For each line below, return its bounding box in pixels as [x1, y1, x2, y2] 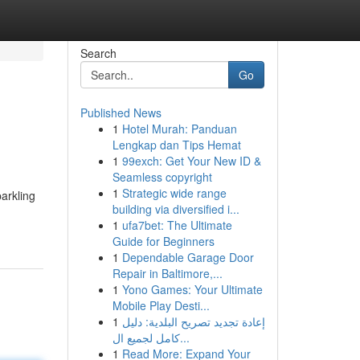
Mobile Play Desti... [112, 297, 210, 313]
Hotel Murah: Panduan [121, 121, 237, 137]
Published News [80, 104, 162, 121]
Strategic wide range [121, 185, 227, 201]
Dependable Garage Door [121, 249, 254, 265]
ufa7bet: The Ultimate [121, 217, 232, 233]
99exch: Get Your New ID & [121, 153, 261, 169]
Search [80, 45, 117, 61]
